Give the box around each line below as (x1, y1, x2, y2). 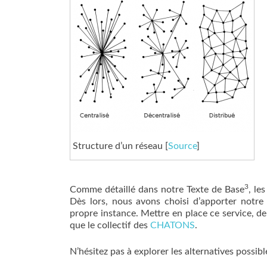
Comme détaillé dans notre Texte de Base (70, 185, 245, 194)
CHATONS (150, 221, 195, 230)
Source (167, 141, 197, 151)
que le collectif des (70, 221, 150, 230)
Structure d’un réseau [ (72, 141, 168, 151)
